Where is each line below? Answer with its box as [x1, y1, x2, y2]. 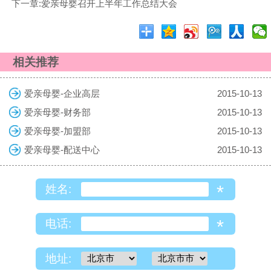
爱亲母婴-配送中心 [24, 144, 100, 155]
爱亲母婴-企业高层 [24, 88, 100, 99]
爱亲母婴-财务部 [24, 106, 91, 117]
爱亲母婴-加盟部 [24, 125, 91, 136]
